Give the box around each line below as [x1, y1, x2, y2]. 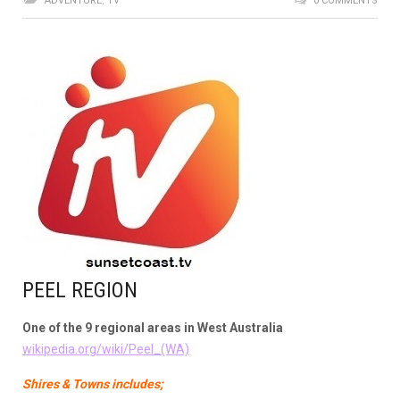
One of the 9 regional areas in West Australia [22, 320, 283, 335]
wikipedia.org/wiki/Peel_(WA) [22, 341, 189, 356]
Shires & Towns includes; [22, 376, 163, 391]
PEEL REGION [22, 277, 137, 303]
